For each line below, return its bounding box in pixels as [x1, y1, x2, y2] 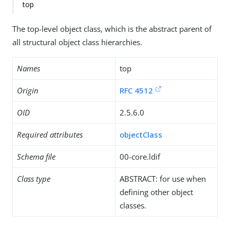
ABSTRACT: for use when [120, 174, 206, 184]
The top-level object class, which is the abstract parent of [12, 24, 212, 34]
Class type [17, 174, 50, 184]
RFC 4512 [120, 85, 153, 95]
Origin [17, 85, 39, 95]
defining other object [120, 187, 193, 197]
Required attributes [17, 129, 83, 140]
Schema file [17, 151, 55, 162]
